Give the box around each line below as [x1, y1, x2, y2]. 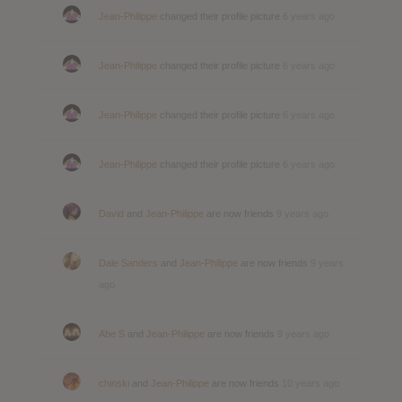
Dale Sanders [99, 257, 158, 268]
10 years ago [282, 377, 339, 389]
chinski [99, 377, 129, 389]
